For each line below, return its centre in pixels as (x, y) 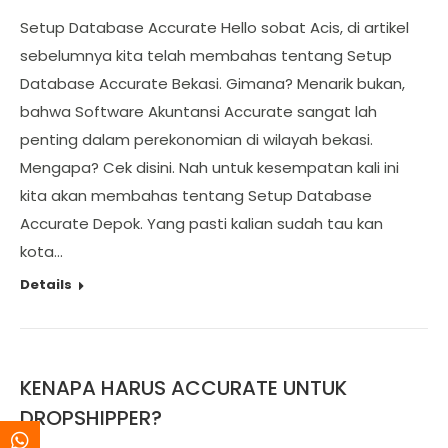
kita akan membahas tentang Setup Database (196, 195)
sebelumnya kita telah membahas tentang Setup (206, 55)
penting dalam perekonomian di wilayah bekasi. (196, 139)
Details (46, 284)
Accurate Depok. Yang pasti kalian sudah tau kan (201, 223)
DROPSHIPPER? (91, 418)
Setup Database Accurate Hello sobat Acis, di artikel (214, 27)
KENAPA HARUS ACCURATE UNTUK (183, 388)
